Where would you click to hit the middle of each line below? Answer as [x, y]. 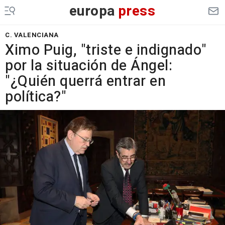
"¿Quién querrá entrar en [85, 81]
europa [92, 11]
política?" [36, 97]
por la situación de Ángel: [89, 66]
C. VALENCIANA [32, 35]
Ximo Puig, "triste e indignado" [106, 50]
